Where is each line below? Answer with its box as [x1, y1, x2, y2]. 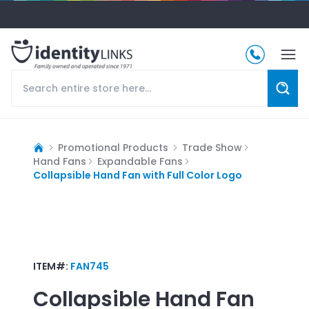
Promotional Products [58, 140, 168, 154]
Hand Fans [33, 154, 86, 168]
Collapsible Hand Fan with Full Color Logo [33, 168, 242, 182]
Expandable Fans [97, 154, 183, 168]
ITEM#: [33, 259, 70, 273]
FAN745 [70, 259, 109, 273]
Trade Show [182, 140, 242, 154]
